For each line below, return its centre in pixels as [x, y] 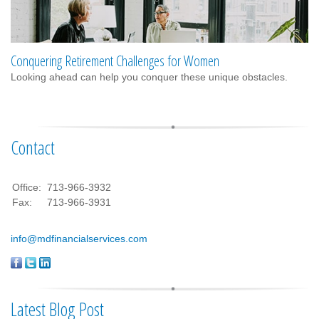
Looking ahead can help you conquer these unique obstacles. [149, 77]
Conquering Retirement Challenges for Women [115, 61]
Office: [28, 187]
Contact [33, 147]
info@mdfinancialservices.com [79, 238]
